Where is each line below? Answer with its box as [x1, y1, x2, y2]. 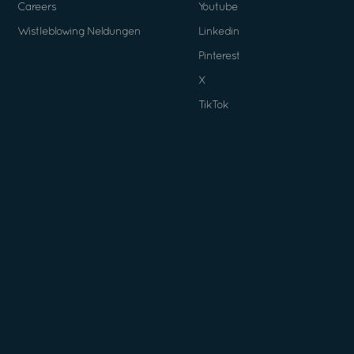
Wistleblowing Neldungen [17, 26, 141, 37]
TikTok [198, 100, 228, 111]
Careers [17, 2, 56, 13]
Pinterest [198, 51, 240, 62]
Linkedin [198, 26, 239, 37]
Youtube [198, 2, 238, 13]
